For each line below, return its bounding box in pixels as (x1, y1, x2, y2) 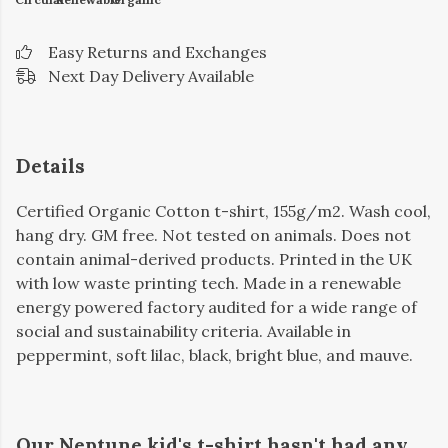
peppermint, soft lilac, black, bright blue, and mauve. (16, 345, 413, 366)
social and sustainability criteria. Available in (16, 321, 351, 342)
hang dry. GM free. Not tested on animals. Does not (16, 225, 411, 246)
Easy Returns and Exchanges (48, 42, 267, 62)
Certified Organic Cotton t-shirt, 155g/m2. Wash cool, (16, 201, 431, 222)
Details (16, 154, 85, 178)
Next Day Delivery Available (48, 66, 254, 86)
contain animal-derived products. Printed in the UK (16, 249, 412, 270)
